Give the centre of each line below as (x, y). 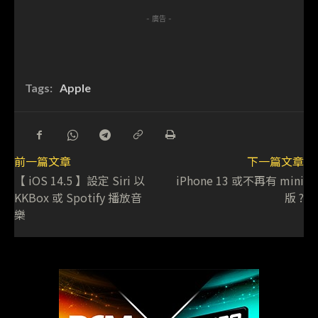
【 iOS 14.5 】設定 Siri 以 (79, 180)
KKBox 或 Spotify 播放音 (78, 197)
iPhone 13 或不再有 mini (240, 180)
